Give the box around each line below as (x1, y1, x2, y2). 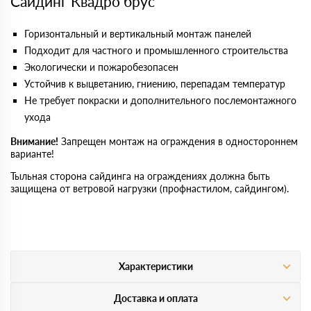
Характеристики (118, 260, 193, 272)
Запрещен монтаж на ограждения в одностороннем (58, 135, 298, 147)
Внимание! (10, 135, 58, 147)
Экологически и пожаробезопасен (24, 61, 178, 73)
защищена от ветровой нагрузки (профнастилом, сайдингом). (10, 183, 289, 194)
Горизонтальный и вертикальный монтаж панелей (24, 28, 251, 40)
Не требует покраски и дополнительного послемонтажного (24, 94, 296, 106)
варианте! (10, 148, 54, 160)
